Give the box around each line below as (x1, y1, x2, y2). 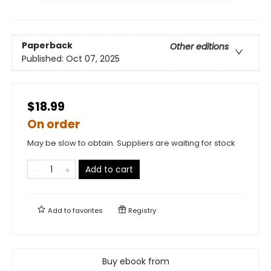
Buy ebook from (102, 255, 169, 267)
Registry (126, 205, 156, 215)
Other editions (170, 41, 229, 53)
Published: (22, 53, 66, 65)
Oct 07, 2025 (66, 53, 120, 65)
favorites (73, 205, 103, 215)
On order (27, 116, 80, 132)
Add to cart (85, 163, 133, 175)
